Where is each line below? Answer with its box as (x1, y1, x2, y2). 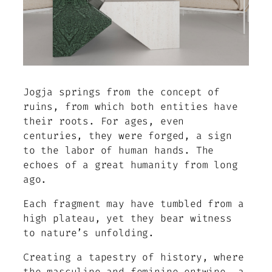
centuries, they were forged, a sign (23, 129, 232, 142)
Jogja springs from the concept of (23, 85, 220, 98)
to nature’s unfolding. (23, 226, 155, 239)
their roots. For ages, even (23, 114, 185, 127)
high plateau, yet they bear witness (23, 211, 232, 225)
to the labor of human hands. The (23, 143, 214, 157)
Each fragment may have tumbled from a (23, 197, 244, 210)
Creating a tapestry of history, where (23, 251, 244, 264)
